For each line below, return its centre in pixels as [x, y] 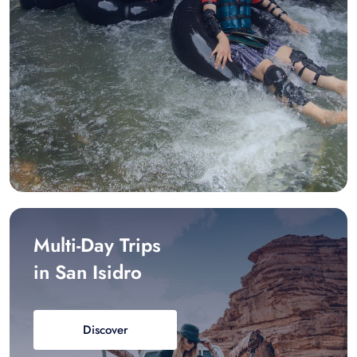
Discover [105, 330]
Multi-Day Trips [97, 245]
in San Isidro [88, 272]
